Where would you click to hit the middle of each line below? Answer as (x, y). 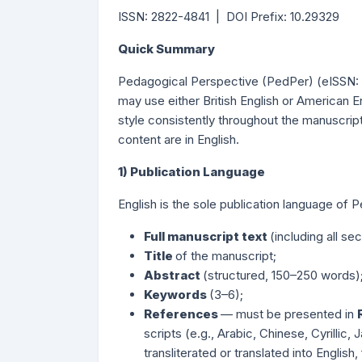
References (182, 314)
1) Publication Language (192, 172)
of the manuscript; (226, 256)
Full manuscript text (207, 236)
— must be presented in (289, 314)
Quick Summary (166, 49)
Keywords (177, 295)
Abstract (173, 275)
